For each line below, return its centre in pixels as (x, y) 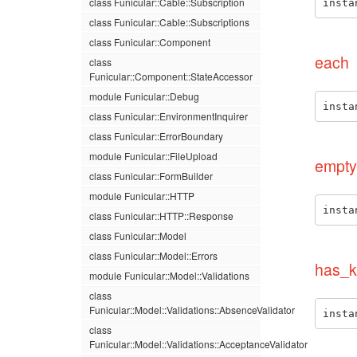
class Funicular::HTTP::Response (161, 216)
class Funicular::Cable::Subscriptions (169, 22)
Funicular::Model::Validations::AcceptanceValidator (198, 344)
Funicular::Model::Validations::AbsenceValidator (192, 310)
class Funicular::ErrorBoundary (156, 136)
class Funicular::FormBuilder (151, 176)
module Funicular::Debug (144, 96)
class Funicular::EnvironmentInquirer (169, 116)
